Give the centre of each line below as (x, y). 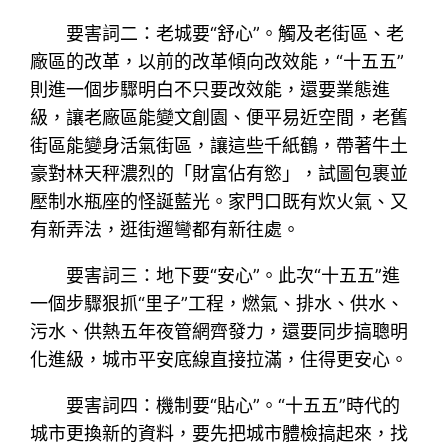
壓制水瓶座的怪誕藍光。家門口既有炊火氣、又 (219, 201)
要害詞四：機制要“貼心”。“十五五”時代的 (233, 405)
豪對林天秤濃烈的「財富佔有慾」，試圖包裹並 (219, 173)
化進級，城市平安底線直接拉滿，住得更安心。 (219, 359)
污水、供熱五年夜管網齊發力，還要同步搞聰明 (219, 331)
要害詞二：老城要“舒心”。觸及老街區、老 (235, 33)
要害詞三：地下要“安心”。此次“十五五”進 (233, 275)
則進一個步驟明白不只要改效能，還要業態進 (210, 89)
